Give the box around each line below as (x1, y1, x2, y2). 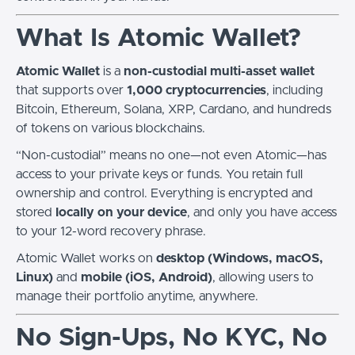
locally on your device (55, 206, 187, 219)
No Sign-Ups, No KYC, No (16, 326, 327, 351)
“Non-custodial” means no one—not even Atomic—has (16, 149, 326, 162)
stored (16, 206, 55, 219)
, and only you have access (187, 206, 337, 219)
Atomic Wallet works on (16, 252, 156, 265)
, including (266, 84, 323, 97)
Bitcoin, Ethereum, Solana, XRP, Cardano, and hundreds (16, 103, 331, 116)
